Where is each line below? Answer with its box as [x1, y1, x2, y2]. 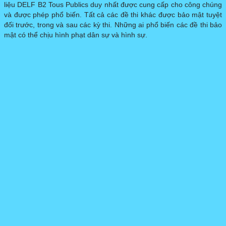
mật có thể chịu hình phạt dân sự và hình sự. [4, 31, 147, 39]
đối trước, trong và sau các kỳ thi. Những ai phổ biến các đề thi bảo [4, 21, 222, 29]
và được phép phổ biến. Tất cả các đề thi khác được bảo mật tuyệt [4, 11, 222, 19]
